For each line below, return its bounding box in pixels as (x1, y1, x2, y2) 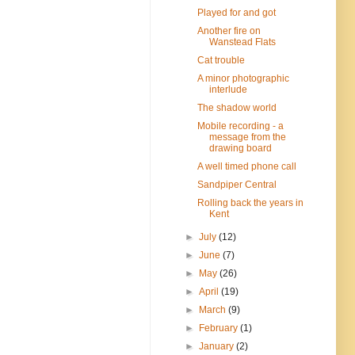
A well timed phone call (197, 160, 296, 172)
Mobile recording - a (197, 120, 284, 132)
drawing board (208, 142, 272, 154)
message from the (208, 131, 286, 143)
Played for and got (197, 6, 276, 18)
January (199, 340, 237, 352)
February (199, 322, 241, 334)
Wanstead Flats (208, 36, 276, 48)
